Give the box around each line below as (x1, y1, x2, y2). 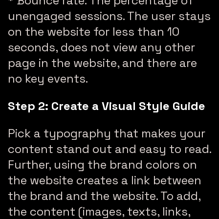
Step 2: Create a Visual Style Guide (8, 98, 205, 114)
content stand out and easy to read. (8, 141, 211, 157)
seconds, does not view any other (8, 40, 195, 55)
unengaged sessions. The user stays (8, 8, 211, 24)
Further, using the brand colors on (8, 157, 197, 173)
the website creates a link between (8, 173, 201, 188)
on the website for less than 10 (8, 24, 179, 40)
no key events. (8, 71, 91, 87)
